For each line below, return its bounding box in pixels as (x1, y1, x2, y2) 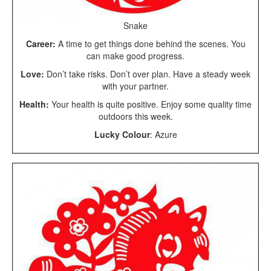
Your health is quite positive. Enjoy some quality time (49, 97, 252, 110)
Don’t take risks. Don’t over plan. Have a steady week (44, 67, 250, 80)
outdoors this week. (98, 109, 173, 122)
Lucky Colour (94, 128, 150, 140)
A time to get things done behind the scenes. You (55, 37, 246, 50)
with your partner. (102, 79, 169, 92)
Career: (25, 37, 56, 50)
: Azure (149, 128, 177, 140)
